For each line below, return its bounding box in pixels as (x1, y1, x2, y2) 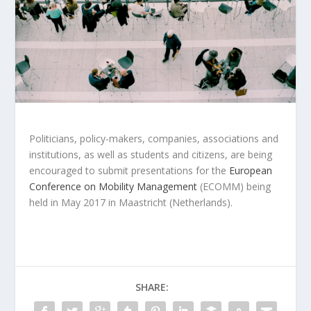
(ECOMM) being (197, 180, 271, 194)
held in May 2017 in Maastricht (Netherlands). (29, 196, 233, 210)
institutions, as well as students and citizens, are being (29, 148, 273, 162)
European (229, 164, 273, 178)
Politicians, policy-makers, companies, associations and (29, 132, 279, 146)
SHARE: (135, 280, 169, 294)
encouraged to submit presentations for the (29, 164, 230, 178)
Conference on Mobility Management (29, 180, 198, 194)
